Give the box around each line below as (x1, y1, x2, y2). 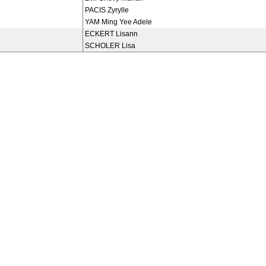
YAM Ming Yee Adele (85, 18, 152, 26)
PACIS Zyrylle (85, 6, 129, 14)
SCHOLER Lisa (85, 42, 135, 50)
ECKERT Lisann (85, 30, 138, 38)
